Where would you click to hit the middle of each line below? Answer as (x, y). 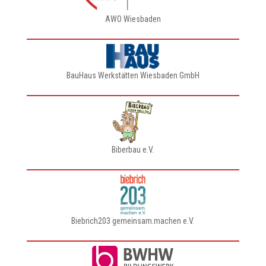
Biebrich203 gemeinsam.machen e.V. (133, 221)
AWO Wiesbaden (133, 19)
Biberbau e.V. (133, 150)
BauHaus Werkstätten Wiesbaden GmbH (133, 75)
